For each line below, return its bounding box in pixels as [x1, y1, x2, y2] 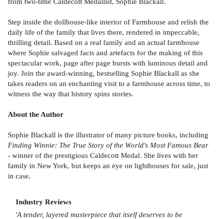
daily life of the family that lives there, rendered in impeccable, [8, 27, 199, 36]
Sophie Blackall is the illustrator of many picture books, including [8, 130, 208, 139]
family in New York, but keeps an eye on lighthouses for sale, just [8, 161, 208, 170]
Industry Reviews [16, 197, 71, 206]
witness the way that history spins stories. [8, 89, 133, 98]
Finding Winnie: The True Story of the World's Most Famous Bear [8, 140, 208, 149]
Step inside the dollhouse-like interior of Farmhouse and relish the [8, 17, 209, 26]
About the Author [8, 109, 64, 118]
